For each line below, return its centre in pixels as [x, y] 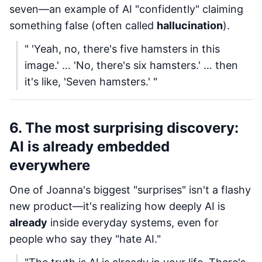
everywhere [50, 165]
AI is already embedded [89, 146]
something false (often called [83, 25]
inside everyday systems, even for [133, 223]
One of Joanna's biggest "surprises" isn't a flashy [130, 190]
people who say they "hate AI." [85, 239]
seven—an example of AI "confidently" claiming [126, 9]
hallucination [190, 25]
